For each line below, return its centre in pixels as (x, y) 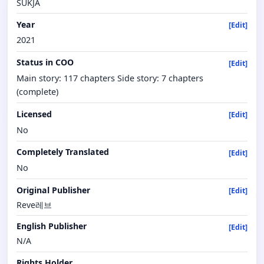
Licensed (34, 114)
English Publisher (52, 226)
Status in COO (45, 62)
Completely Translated (63, 152)
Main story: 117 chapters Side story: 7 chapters (110, 78)
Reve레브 (34, 204)
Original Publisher (54, 190)
